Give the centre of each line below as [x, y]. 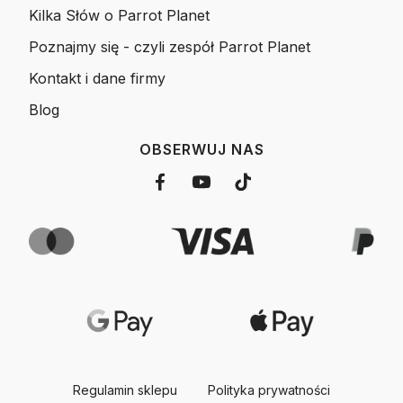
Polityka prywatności [269, 390]
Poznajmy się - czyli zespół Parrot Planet [170, 47]
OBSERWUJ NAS [201, 150]
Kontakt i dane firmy [97, 79]
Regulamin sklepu [125, 390]
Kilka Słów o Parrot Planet [119, 16]
